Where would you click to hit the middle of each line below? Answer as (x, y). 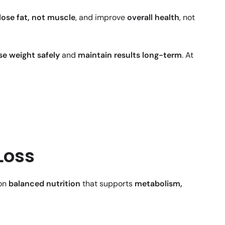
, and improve (101, 18)
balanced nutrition (44, 184)
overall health (153, 18)
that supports (107, 184)
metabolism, (158, 184)
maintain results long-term (130, 55)
